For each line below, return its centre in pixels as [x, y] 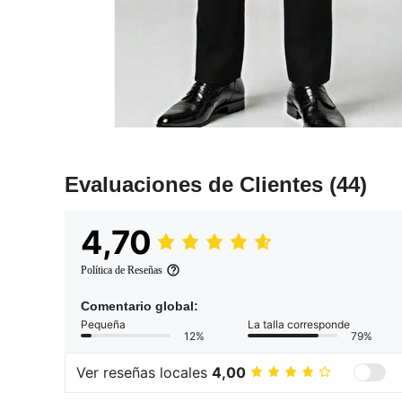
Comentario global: [140, 306]
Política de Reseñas [122, 270]
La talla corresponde [299, 324]
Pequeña [103, 324]
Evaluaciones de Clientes [197, 184]
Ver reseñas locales [144, 373]
